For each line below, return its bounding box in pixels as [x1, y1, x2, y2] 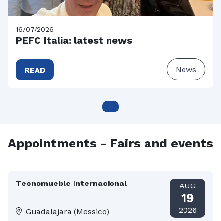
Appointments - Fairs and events [8, 136, 213, 150]
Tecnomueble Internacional [16, 178, 127, 188]
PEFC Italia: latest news [16, 34, 132, 46]
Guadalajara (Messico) [26, 207, 109, 217]
